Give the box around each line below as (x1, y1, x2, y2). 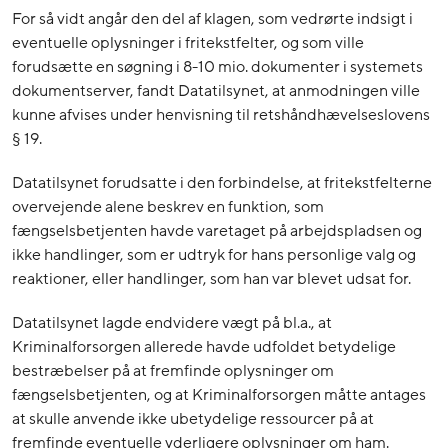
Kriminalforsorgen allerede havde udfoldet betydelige (12, 336, 396, 359)
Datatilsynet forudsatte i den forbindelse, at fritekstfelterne (12, 172, 432, 195)
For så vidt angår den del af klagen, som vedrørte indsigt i (12, 8, 413, 31)
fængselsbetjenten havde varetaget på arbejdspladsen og (12, 220, 422, 243)
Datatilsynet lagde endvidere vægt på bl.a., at (12, 312, 332, 335)
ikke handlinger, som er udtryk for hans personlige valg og (12, 244, 416, 267)
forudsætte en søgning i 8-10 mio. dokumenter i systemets (12, 56, 423, 79)
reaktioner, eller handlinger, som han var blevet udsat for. (12, 268, 411, 291)
